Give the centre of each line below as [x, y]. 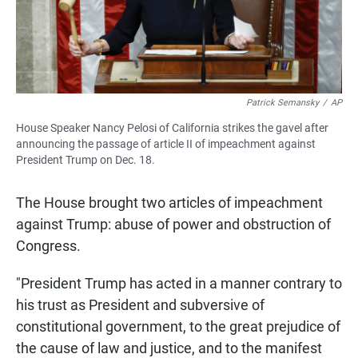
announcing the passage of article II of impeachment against [166, 144]
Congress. [48, 246]
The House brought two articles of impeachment [169, 203]
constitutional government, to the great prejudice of [178, 327]
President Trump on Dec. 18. [86, 160]
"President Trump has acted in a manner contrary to [179, 284]
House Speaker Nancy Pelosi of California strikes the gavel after [172, 128]
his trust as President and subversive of [140, 305]
